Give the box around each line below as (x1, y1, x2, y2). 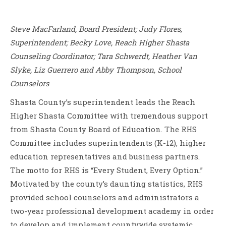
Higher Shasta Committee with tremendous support (10, 110, 208, 121)
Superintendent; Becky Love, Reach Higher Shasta (10, 37, 189, 47)
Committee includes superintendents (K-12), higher (10, 137, 206, 148)
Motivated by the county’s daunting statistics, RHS (10, 178, 203, 189)
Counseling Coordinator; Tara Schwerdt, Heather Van (10, 50, 197, 61)
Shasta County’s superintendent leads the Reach (10, 96, 195, 107)
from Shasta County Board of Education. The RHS (10, 124, 197, 134)
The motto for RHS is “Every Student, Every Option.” (10, 164, 203, 175)
